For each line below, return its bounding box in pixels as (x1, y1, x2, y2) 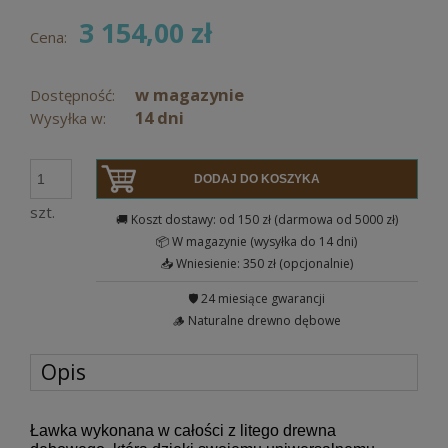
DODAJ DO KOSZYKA (193, 171, 320, 186)
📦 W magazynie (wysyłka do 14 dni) (156, 232, 358, 250)
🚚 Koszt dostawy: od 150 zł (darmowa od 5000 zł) (115, 210, 398, 228)
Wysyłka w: (30, 107, 106, 128)
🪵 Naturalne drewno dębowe (172, 311, 341, 329)
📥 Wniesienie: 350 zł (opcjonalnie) (160, 254, 353, 272)
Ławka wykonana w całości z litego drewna (30, 421, 336, 439)
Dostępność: (30, 84, 115, 105)
